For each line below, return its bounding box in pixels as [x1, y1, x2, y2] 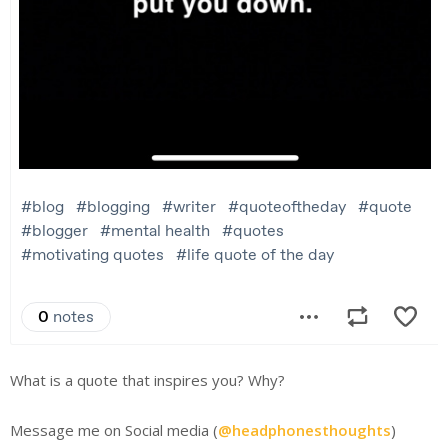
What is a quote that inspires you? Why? [10, 370, 285, 390]
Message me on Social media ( [10, 419, 218, 440]
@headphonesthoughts [218, 419, 391, 440]
